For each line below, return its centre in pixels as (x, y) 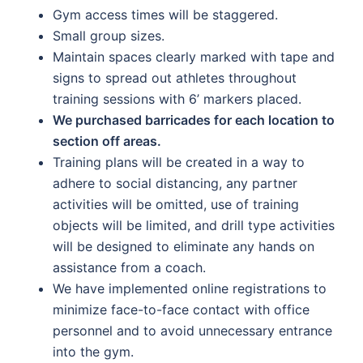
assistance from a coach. (129, 267)
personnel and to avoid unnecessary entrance (192, 331)
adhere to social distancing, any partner (175, 183)
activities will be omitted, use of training (176, 204)
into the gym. (93, 352)
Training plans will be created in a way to (179, 162)
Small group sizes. (109, 36)
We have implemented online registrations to (190, 288)
